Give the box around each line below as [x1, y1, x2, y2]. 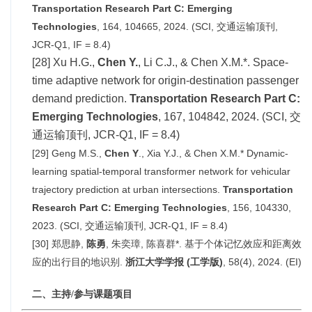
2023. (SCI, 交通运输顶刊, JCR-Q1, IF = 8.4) [32, 219, 228, 231]
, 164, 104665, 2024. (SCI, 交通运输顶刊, [97, 20, 278, 32]
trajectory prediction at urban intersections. [32, 183, 223, 195]
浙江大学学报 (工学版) [125, 256, 223, 267]
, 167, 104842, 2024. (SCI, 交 [158, 110, 301, 123]
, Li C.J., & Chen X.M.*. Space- [138, 56, 288, 68]
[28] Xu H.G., [32, 56, 97, 68]
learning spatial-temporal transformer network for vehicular [32, 165, 290, 177]
